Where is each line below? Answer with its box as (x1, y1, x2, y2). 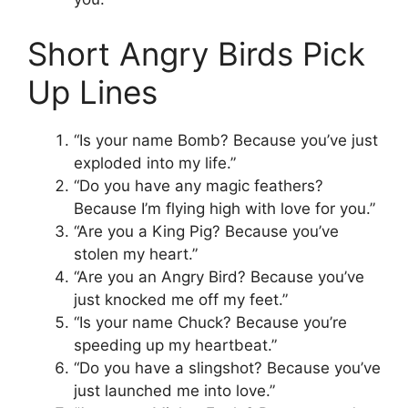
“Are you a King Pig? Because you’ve (74, 221, 339, 240)
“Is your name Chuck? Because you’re (74, 312, 347, 331)
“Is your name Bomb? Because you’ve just (74, 130, 378, 149)
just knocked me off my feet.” (74, 290, 288, 309)
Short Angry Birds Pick (27, 34, 365, 73)
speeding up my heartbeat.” (74, 335, 277, 354)
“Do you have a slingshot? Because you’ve (74, 358, 381, 377)
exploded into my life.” (74, 153, 236, 172)
